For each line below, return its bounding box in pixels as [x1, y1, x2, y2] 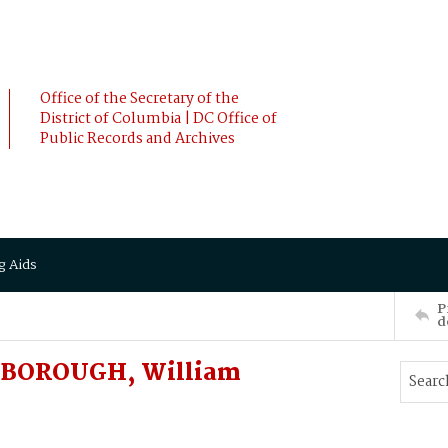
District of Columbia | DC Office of [40, 107, 277, 131]
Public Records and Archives [40, 127, 235, 151]
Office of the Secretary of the [40, 87, 239, 111]
